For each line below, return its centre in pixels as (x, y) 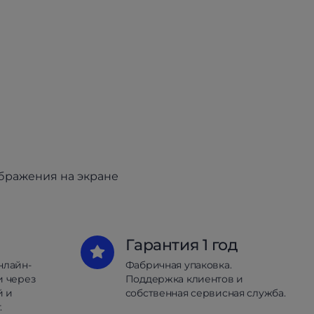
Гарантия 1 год (182, 245)
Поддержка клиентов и (184, 279)
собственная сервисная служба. (205, 293)
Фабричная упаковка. (178, 265)
